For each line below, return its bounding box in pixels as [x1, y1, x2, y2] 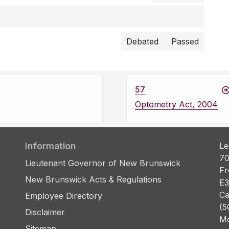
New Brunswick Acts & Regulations [25, 174, 162, 185]
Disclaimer [25, 207, 65, 218]
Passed [171, 36, 199, 47]
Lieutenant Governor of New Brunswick [25, 158, 180, 169]
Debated [126, 36, 161, 47]
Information [25, 141, 76, 152]
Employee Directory [25, 191, 102, 201]
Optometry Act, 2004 [135, 99, 218, 110]
